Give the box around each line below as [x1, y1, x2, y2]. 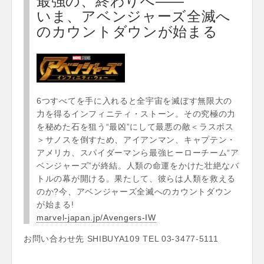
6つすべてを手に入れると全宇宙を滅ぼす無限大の [37, 95, 233, 105]
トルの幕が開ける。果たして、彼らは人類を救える [37, 173, 236, 183]
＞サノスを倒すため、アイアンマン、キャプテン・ [37, 134, 236, 144]
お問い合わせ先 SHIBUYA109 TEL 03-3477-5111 [24, 233, 219, 243]
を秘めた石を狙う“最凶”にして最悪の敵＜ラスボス [37, 121, 234, 131]
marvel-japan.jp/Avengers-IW [37, 212, 156, 222]
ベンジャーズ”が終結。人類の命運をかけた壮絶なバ [37, 160, 239, 170]
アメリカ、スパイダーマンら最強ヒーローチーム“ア [37, 147, 239, 157]
